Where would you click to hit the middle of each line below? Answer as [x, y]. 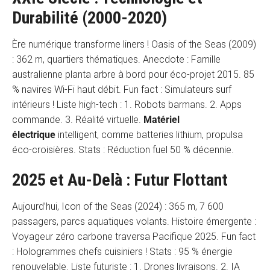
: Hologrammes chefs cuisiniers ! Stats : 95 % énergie [122, 251]
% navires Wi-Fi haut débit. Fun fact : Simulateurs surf [122, 89]
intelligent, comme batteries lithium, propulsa [149, 134]
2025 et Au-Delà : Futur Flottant [120, 180]
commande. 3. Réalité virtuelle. [78, 119]
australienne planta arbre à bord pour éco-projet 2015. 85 [133, 74]
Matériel [162, 119]
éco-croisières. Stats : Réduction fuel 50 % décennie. [123, 149]
